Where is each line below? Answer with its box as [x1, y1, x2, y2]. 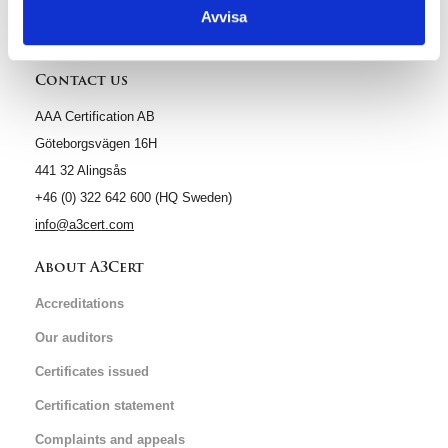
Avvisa [201, 8, 247, 26]
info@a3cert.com [35, 217, 134, 232]
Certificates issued [35, 364, 149, 379]
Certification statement [35, 398, 174, 413]
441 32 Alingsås [35, 163, 127, 178]
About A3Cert [35, 255, 144, 278]
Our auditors [35, 330, 113, 345]
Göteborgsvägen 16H [35, 136, 157, 151]
